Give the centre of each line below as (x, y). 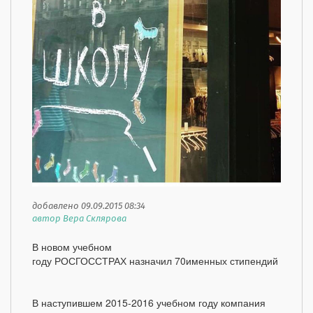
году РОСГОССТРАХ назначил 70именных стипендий (155, 261)
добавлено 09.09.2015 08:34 (89, 207)
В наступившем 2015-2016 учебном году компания (149, 303)
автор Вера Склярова (79, 219)
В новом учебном (72, 247)
